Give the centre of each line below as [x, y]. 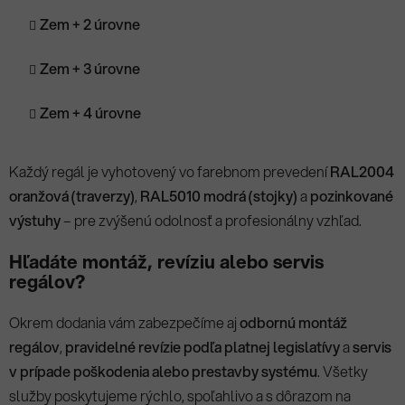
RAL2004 [362, 172]
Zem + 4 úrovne [90, 113]
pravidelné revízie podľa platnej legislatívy [202, 347]
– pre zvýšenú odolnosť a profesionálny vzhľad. [211, 221]
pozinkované [352, 196]
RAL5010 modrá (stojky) [219, 196]
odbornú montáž [293, 323]
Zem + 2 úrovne [90, 24]
